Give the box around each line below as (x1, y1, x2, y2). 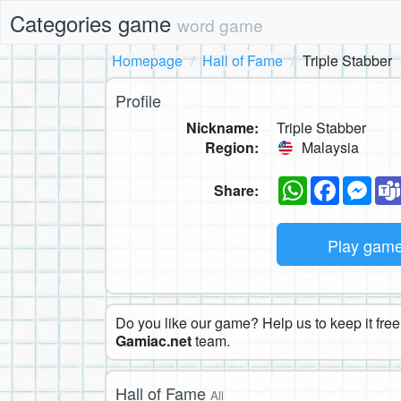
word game (177, 13, 263, 37)
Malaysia (298, 137, 359, 158)
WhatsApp (307, 172, 373, 193)
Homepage (112, 50, 183, 71)
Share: (214, 179, 259, 200)
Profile (115, 89, 161, 112)
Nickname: (186, 117, 259, 138)
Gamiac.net (115, 329, 192, 351)
